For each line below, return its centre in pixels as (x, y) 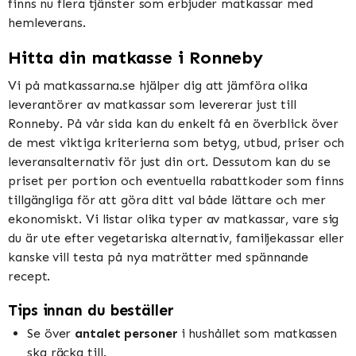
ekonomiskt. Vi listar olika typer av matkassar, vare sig (174, 219)
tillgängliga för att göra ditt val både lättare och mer (167, 200)
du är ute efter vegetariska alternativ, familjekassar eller (176, 238)
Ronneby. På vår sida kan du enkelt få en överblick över (173, 124)
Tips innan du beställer (91, 311)
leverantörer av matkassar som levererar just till (153, 105)
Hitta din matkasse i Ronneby (136, 58)
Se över (51, 334)
